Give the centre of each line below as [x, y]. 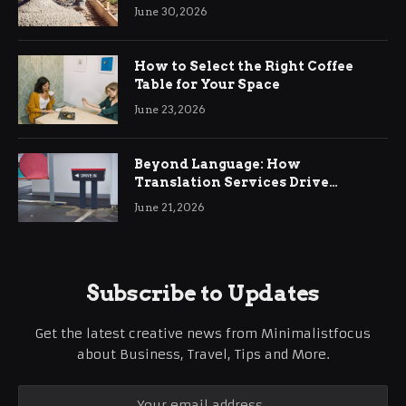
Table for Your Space [207, 84]
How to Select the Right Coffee [244, 66]
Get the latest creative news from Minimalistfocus [203, 333]
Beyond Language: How [217, 164]
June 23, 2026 [170, 109]
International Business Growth [247, 200]
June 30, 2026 [171, 11]
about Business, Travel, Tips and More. [203, 354]
